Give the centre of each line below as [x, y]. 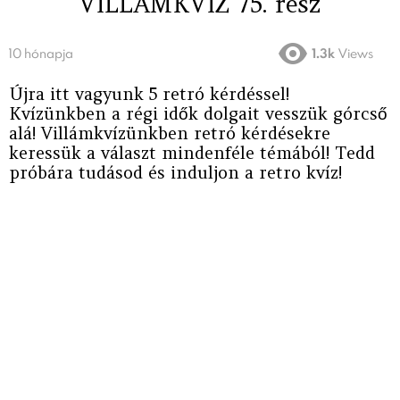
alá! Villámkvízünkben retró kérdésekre [170, 133]
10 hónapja [41, 54]
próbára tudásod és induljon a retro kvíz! [175, 173]
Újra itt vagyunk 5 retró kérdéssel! [149, 94]
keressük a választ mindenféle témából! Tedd [192, 153]
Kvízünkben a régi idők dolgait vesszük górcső [198, 114]
